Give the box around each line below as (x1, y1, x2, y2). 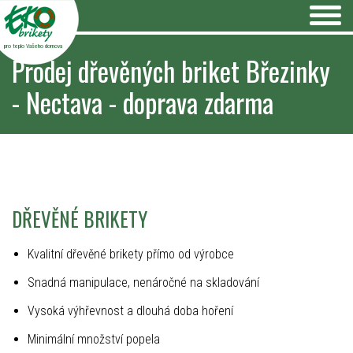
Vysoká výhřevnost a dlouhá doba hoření (28, 303, 233, 318)
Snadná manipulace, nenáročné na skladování (28, 275, 259, 290)
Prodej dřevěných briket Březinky (12, 50, 330, 91)
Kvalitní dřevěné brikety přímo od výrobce (28, 247, 234, 262)
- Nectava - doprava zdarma (12, 82, 273, 122)
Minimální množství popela (28, 332, 160, 347)
